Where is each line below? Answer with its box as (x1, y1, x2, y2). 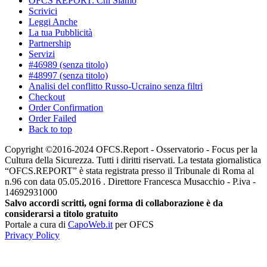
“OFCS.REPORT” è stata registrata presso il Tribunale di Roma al (5, 165, 254, 176)
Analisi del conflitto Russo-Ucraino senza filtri (29, 80, 203, 91)
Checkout (29, 91, 65, 102)
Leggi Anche (29, 16, 77, 27)
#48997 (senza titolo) (29, 70, 108, 80)
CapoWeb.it (68, 219, 113, 229)
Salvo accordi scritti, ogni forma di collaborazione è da (5, 197, 223, 208)
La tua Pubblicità (29, 27, 92, 38)
